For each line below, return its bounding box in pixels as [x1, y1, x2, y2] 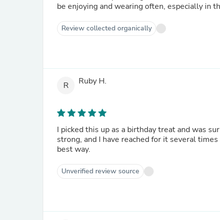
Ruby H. [79, 76, 107, 87]
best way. [57, 144, 90, 155]
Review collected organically [61, 24, 152, 33]
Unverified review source [61, 166, 139, 176]
